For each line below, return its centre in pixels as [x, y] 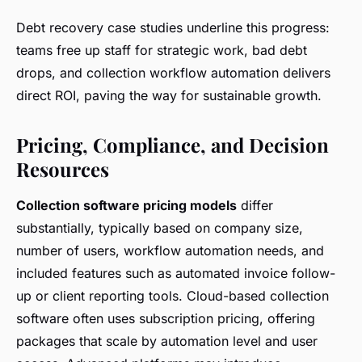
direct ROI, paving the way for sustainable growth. [169, 96]
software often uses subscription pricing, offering [166, 319]
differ [255, 206]
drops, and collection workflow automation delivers [173, 73]
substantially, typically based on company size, [160, 228]
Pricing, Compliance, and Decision [173, 145]
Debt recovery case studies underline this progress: [173, 28]
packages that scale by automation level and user [167, 341]
